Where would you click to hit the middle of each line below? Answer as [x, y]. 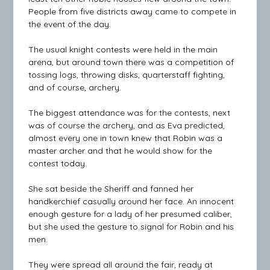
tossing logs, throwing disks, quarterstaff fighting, [127, 75]
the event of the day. [70, 24]
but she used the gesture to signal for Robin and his [131, 227]
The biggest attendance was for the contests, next [130, 113]
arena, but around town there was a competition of [131, 62]
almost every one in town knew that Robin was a [126, 138]
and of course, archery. [75, 88]
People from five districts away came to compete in [133, 12]
